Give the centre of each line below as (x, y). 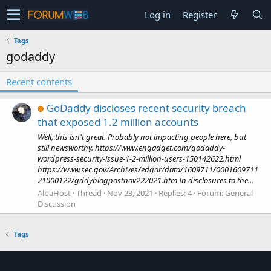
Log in (158, 15)
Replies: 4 (175, 193)
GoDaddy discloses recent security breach (146, 108)
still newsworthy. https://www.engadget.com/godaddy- (131, 147)
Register (200, 15)
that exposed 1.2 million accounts (118, 122)
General (239, 193)
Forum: (211, 193)
